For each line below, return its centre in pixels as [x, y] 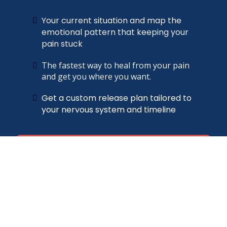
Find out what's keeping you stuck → [113, 159]
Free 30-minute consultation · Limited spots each [113, 169]
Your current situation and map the [111, 20]
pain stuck [62, 44]
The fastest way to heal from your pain [116, 65]
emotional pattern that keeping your [115, 32]
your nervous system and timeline [109, 109]
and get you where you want [96, 76]
